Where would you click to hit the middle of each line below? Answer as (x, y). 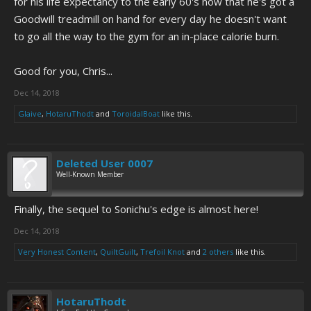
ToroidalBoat (136, 114)
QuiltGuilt (118, 252)
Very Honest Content (57, 252)
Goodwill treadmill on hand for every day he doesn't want (150, 19)
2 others (218, 252)
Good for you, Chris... (63, 71)
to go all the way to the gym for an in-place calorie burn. (146, 36)
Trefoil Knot (162, 252)
